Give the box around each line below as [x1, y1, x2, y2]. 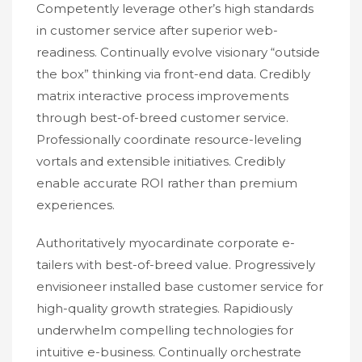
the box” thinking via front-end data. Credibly [36, 65, 310, 82]
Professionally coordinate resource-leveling [36, 131, 301, 147]
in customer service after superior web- [36, 22, 278, 38]
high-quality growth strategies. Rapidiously [36, 300, 293, 316]
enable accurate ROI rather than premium [36, 175, 297, 191]
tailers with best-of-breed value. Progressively [36, 256, 315, 272]
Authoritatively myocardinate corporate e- [36, 234, 295, 250]
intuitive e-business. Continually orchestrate [36, 343, 301, 360]
